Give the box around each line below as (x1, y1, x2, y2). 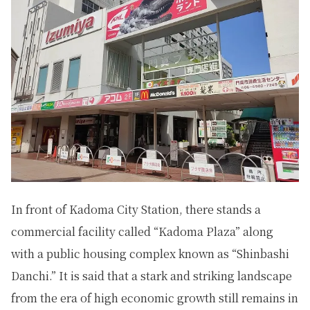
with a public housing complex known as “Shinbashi (11, 245, 289, 262)
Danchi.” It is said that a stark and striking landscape (11, 267, 292, 284)
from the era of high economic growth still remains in (11, 289, 298, 306)
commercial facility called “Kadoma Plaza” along (11, 223, 273, 239)
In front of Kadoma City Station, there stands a (11, 201, 261, 217)
